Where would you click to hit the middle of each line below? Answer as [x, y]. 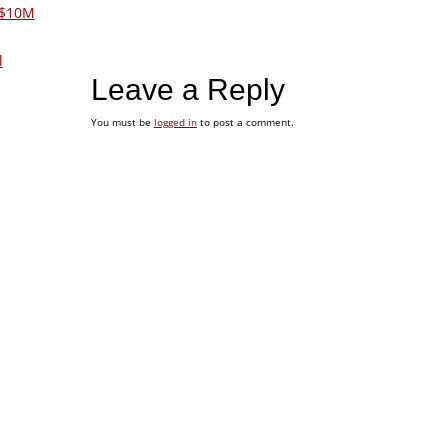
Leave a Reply [187, 90]
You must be [122, 122]
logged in [175, 122]
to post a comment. [245, 122]
